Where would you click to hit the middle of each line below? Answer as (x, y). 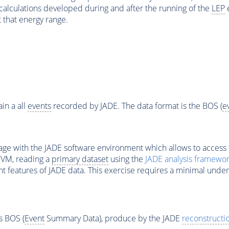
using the (127, 159)
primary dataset (80, 159)
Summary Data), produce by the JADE (113, 218)
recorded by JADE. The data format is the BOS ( (136, 106)
